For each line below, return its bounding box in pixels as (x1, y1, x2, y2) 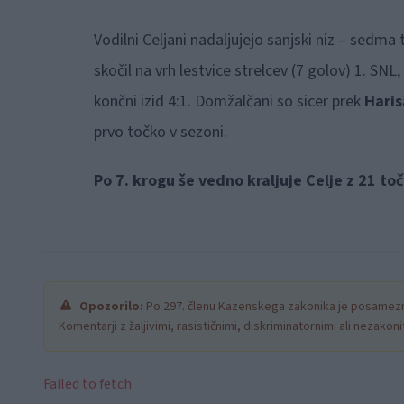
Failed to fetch (43, 373, 132, 394)
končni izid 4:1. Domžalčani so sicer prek (93, 89, 364, 113)
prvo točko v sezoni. (93, 120, 227, 143)
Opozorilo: (79, 297, 143, 316)
